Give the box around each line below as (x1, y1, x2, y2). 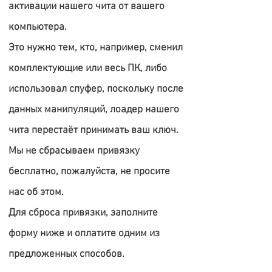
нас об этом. (8, 186, 64, 199)
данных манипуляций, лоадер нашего (8, 104, 179, 116)
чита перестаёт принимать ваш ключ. (8, 124, 178, 137)
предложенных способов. (8, 248, 124, 260)
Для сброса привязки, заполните (8, 207, 158, 219)
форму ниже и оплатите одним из (8, 228, 160, 240)
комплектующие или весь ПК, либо (8, 63, 167, 75)
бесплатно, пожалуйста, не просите (8, 166, 170, 178)
